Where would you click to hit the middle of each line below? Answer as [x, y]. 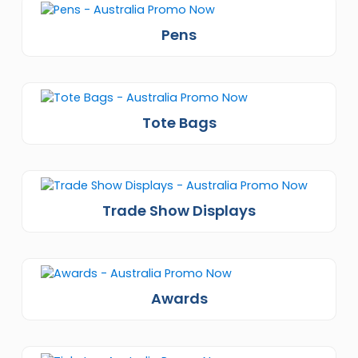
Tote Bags [179, 122]
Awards [179, 298]
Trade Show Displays [179, 210]
